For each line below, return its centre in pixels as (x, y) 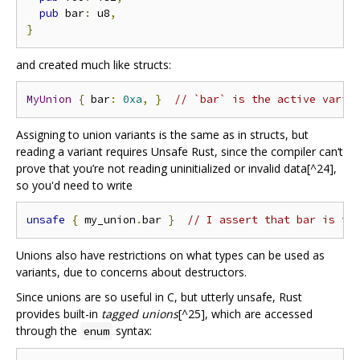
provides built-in (59, 314)
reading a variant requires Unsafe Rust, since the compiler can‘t (180, 152)
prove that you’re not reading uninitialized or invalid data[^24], (176, 169)
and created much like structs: (94, 65)
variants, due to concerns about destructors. (131, 272)
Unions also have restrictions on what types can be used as (170, 256)
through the (48, 331)
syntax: (132, 331)
